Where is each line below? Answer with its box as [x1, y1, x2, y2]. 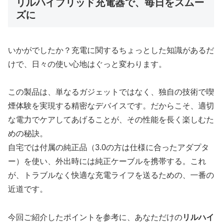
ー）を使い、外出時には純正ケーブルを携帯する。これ [8, 157, 206, 166]
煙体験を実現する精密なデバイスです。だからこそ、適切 [8, 102, 214, 111]
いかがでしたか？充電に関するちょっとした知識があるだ [8, 46, 214, 55]
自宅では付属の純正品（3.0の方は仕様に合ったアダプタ [8, 143, 209, 152]
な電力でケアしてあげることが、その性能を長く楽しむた [8, 115, 214, 124]
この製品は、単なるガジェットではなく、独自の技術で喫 [8, 88, 214, 97]
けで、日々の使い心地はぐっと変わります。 [8, 59, 166, 68]
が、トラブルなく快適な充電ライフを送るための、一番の [8, 171, 214, 180]
